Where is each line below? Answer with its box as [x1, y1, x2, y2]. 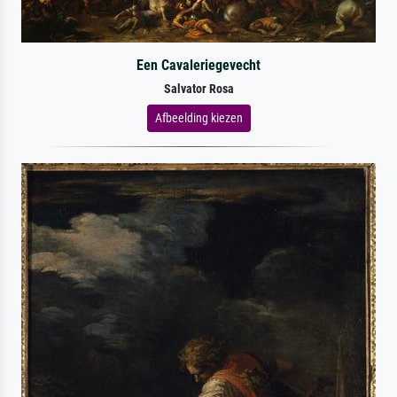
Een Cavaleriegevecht [136, 56, 261, 74]
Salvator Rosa [163, 81, 234, 97]
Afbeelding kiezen [154, 110, 243, 125]
